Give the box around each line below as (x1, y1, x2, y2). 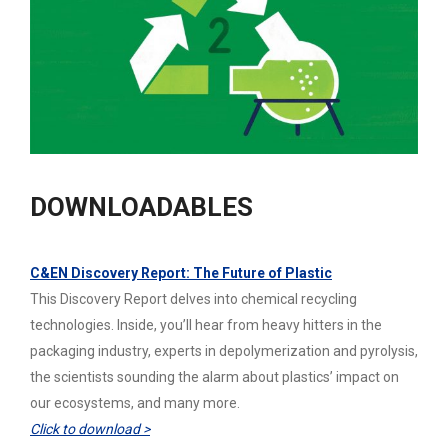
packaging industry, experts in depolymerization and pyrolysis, (30, 343, 418, 360)
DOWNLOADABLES (30, 192, 253, 223)
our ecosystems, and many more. (30, 395, 240, 412)
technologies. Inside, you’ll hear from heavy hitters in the (30, 317, 382, 334)
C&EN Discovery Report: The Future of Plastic (30, 265, 332, 282)
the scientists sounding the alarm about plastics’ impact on (30, 369, 399, 386)
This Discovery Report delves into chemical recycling (30, 291, 357, 308)
